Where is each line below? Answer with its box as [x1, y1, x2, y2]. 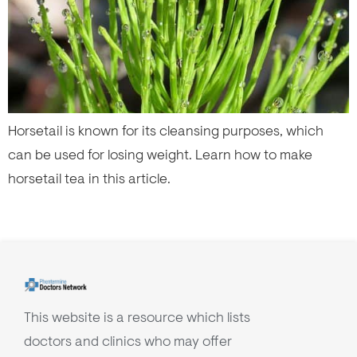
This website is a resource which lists [24, 308, 250, 327]
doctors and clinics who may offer [24, 332, 232, 351]
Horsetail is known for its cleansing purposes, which [8, 122, 324, 140]
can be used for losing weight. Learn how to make [8, 146, 312, 164]
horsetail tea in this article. [8, 170, 171, 188]
